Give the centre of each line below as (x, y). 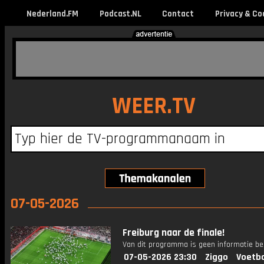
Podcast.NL (120, 14)
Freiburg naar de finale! (174, 233)
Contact (178, 14)
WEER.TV (154, 106)
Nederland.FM (52, 14)
